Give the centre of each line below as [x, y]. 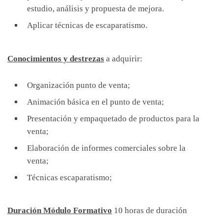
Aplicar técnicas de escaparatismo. [87, 26]
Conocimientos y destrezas [56, 58]
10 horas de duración [150, 210]
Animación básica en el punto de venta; [96, 102]
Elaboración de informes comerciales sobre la [106, 148]
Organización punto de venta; [79, 85]
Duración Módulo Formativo [60, 210]
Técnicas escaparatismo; [69, 177]
